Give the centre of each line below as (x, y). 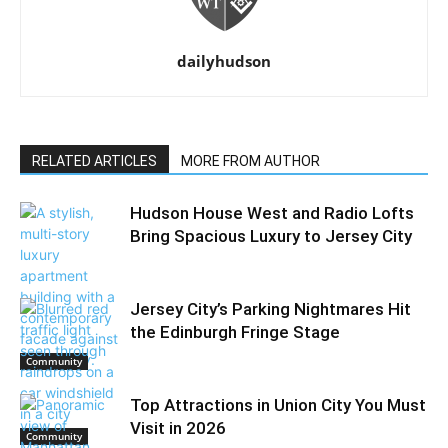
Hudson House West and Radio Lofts (272, 213)
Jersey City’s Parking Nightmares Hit (270, 309)
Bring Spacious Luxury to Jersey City (271, 236)
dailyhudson (224, 61)
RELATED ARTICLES (94, 161)
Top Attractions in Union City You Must (278, 405)
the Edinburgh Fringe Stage (235, 332)
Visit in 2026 (178, 428)
